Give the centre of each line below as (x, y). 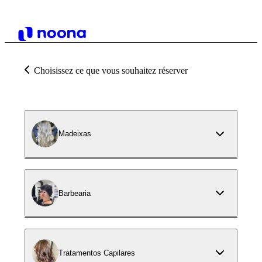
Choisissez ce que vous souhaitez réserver (111, 70)
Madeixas (75, 134)
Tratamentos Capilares (97, 253)
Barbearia (75, 193)
